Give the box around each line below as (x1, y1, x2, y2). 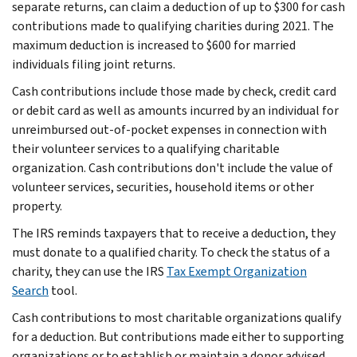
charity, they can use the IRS (12, 262, 167, 280)
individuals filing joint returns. (12, 55, 175, 73)
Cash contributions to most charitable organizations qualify (12, 308, 341, 326)
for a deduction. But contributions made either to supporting (12, 328, 344, 345)
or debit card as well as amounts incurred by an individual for (12, 101, 339, 119)
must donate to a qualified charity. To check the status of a (12, 243, 330, 261)
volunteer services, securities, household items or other (12, 178, 314, 195)
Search (12, 281, 49, 299)
